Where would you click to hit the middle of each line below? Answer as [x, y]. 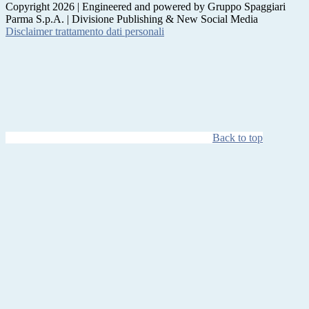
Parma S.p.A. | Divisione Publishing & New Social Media [132, 19]
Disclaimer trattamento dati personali [85, 31]
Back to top [238, 137]
